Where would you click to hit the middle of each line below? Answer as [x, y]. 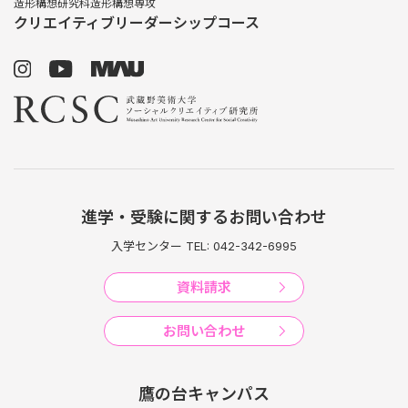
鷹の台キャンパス [204, 393]
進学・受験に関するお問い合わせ [204, 217]
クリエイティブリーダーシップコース [137, 22]
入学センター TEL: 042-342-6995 [204, 245]
